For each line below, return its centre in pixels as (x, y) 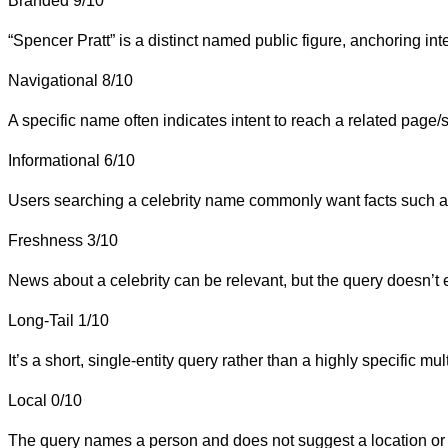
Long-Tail (41, 320)
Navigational (53, 80)
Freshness (45, 240)
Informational (54, 160)
